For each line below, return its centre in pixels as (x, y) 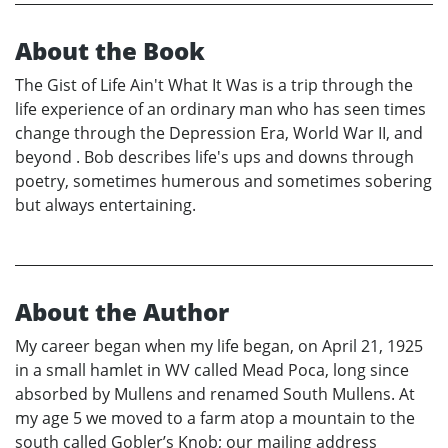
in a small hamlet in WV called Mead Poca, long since (212, 370)
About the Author (122, 312)
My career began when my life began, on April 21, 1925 (219, 346)
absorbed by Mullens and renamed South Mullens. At (215, 394)
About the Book (110, 51)
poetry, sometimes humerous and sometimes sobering (223, 181)
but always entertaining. (105, 205)
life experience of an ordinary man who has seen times (220, 109)
